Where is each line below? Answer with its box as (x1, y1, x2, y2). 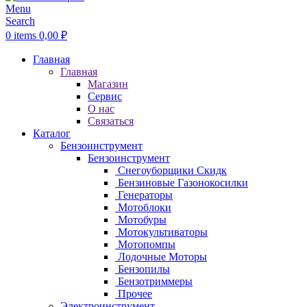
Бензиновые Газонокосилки (115, 177, 248, 188)
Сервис (88, 90, 122, 102)
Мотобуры (115, 214, 167, 225)
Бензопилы (115, 263, 170, 275)
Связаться (88, 115, 134, 127)
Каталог (33, 127, 71, 139)
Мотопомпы (115, 238, 175, 250)
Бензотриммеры (115, 275, 193, 287)
